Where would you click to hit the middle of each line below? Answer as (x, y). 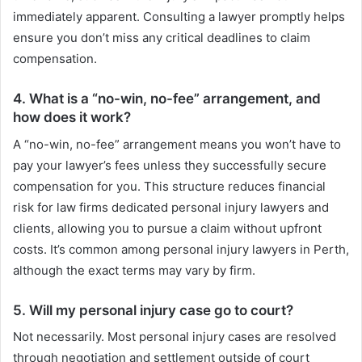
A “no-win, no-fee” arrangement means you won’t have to (177, 144)
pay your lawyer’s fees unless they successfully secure (170, 165)
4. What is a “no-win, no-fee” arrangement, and (167, 99)
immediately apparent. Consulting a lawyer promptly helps (179, 17)
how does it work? (72, 118)
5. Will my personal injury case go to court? (153, 310)
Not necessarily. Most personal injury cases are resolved (175, 337)
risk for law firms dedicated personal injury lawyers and (171, 207)
